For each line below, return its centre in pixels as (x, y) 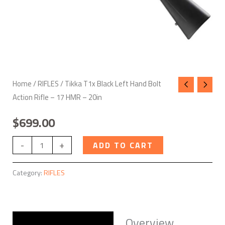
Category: (28, 173)
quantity (26, 48)
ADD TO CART (123, 145)
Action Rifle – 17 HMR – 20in (57, 97)
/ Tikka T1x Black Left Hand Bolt (110, 84)
